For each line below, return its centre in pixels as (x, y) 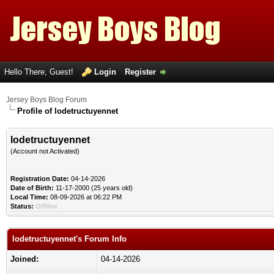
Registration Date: (40, 179)
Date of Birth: (32, 188)
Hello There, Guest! (40, 72)
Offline (46, 206)
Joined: (24, 259)
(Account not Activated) (45, 151)
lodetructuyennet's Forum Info (69, 239)
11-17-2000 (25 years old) (93, 188)
